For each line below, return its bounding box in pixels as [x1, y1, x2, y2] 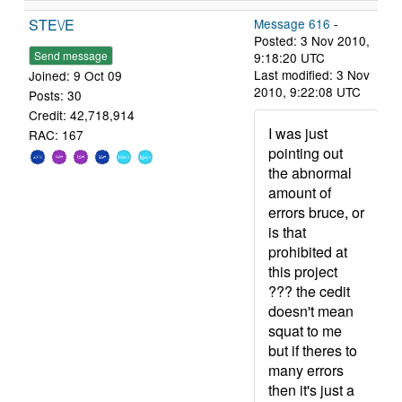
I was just [268, 123, 328, 144]
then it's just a [268, 380, 354, 400]
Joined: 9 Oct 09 [29, 66, 122, 85]
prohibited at [268, 241, 347, 262]
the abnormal [268, 162, 352, 183]
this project [268, 261, 337, 282]
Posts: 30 [29, 86, 82, 105]
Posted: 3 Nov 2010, [254, 31, 370, 49]
